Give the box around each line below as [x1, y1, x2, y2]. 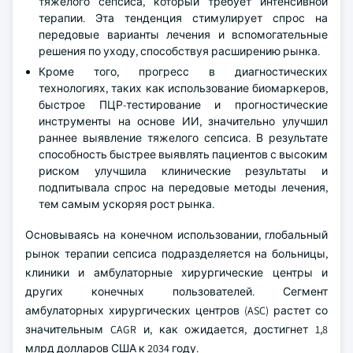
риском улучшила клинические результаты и [39, 164, 328, 178]
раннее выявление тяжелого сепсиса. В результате [39, 131, 328, 145]
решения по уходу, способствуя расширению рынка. [39, 44, 320, 58]
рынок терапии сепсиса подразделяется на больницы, [25, 247, 328, 261]
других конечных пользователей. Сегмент [25, 284, 328, 299]
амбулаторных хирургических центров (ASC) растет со [25, 303, 328, 318]
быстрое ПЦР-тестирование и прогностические [39, 98, 328, 112]
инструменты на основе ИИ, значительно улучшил [39, 114, 328, 128]
